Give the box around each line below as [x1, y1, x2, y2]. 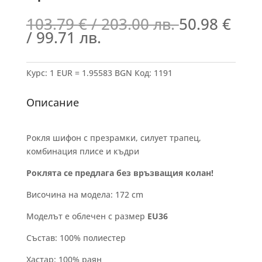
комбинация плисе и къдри [26, 146, 139, 157]
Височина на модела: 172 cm [26, 189, 143, 200]
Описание [26, 95, 79, 109]
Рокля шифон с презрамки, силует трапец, [26, 132, 201, 143]
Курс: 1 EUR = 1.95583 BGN [26, 67, 132, 78]
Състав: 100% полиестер [26, 232, 126, 243]
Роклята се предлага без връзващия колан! [26, 167, 213, 178]
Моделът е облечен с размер [26, 211, 145, 222]
